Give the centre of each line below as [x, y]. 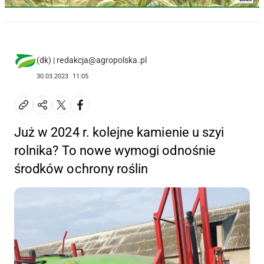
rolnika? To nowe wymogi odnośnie [115, 150]
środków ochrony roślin [81, 169]
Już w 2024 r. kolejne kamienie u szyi [119, 132]
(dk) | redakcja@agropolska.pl [92, 60]
